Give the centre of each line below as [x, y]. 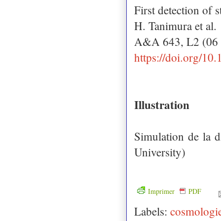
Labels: [152, 211]
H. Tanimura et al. [175, 25]
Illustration [162, 104]
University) [160, 152]
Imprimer [162, 191]
